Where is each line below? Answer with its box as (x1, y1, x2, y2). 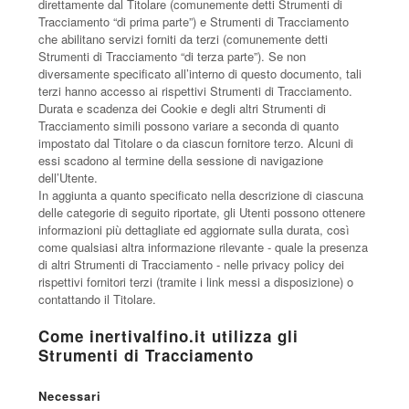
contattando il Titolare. (38, 290, 157, 308)
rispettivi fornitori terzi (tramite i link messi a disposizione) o (38, 273, 354, 290)
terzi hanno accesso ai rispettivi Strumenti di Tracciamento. (38, 82, 353, 100)
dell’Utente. (38, 169, 99, 186)
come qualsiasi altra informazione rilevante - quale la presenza (38, 238, 369, 256)
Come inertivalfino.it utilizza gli (38, 325, 299, 347)
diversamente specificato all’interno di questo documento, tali (38, 65, 362, 82)
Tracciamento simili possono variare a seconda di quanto (38, 117, 340, 134)
